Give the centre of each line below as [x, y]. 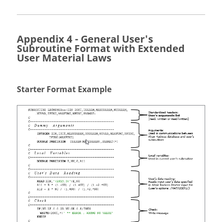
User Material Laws [64, 58]
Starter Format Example [64, 89]
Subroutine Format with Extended [101, 49]
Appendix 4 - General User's [85, 39]
